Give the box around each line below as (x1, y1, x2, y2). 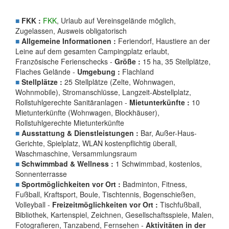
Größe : (114, 56, 141, 66)
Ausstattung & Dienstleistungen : (21, 128, 139, 138)
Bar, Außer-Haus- (139, 128, 197, 138)
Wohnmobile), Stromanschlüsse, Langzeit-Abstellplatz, (15, 87, 191, 97)
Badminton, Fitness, (121, 179, 187, 189)
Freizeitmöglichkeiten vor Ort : (52, 199, 158, 210)
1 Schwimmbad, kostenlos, (113, 158, 202, 169)
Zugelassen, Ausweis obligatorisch (15, 26, 127, 36)
